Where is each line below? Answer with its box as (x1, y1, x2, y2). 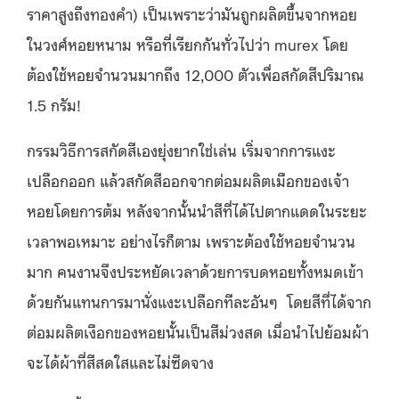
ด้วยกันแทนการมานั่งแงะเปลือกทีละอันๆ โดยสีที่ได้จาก (27, 289, 371, 312)
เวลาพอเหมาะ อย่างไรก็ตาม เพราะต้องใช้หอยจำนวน (27, 229, 355, 251)
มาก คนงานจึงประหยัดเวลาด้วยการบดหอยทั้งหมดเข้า (27, 259, 363, 281)
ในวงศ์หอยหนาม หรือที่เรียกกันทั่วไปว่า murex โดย (27, 32, 348, 54)
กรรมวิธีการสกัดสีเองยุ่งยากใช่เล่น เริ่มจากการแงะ (27, 138, 336, 160)
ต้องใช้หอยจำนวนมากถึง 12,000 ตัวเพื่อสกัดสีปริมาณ (27, 62, 364, 85)
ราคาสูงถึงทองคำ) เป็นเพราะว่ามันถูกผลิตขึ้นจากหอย (27, 2, 357, 24)
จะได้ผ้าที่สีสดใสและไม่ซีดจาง (27, 350, 214, 372)
